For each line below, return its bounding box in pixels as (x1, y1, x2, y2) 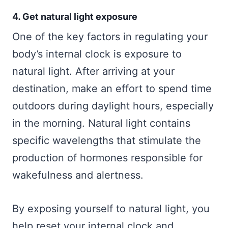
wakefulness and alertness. (12, 169, 144, 182)
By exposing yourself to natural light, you (12, 203, 210, 215)
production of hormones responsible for (12, 152, 203, 164)
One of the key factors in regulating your (12, 31, 208, 43)
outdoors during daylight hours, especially (12, 100, 214, 112)
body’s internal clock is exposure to (12, 48, 182, 61)
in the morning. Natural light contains (12, 117, 190, 130)
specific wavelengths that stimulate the (12, 134, 201, 147)
